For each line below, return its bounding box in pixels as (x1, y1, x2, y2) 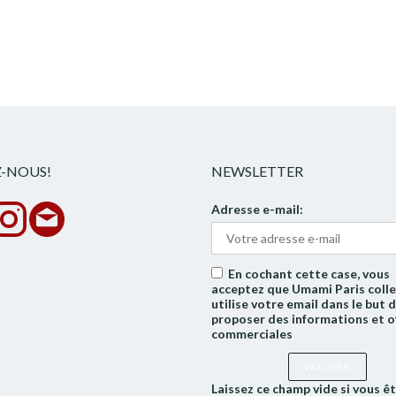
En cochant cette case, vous (228, 266, 390, 281)
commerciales (211, 326, 293, 341)
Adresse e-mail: (211, 202, 303, 217)
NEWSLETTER (211, 163, 303, 179)
